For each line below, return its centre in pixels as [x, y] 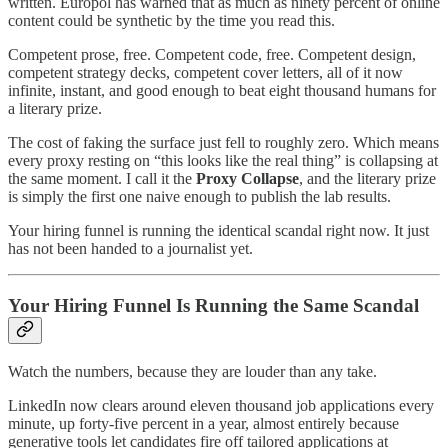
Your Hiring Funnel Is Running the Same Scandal [213, 306]
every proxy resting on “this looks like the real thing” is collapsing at [223, 161]
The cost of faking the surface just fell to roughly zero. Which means [223, 143]
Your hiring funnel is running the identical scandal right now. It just [218, 231]
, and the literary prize [367, 179]
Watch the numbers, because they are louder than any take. [192, 371]
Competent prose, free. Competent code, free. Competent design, [212, 55]
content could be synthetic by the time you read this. [171, 21]
